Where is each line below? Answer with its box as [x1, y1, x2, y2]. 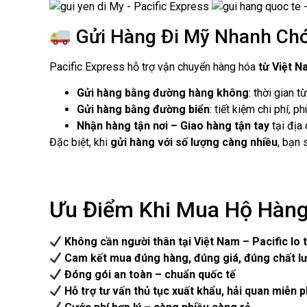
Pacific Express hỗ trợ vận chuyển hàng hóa [49, 60, 258, 73]
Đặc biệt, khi [49, 136, 110, 149]
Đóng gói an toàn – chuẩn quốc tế [64, 268, 236, 282]
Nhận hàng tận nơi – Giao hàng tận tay [77, 119, 269, 133]
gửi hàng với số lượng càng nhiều [110, 136, 278, 149]
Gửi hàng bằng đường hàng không [77, 86, 249, 100]
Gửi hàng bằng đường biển [77, 103, 210, 116]
